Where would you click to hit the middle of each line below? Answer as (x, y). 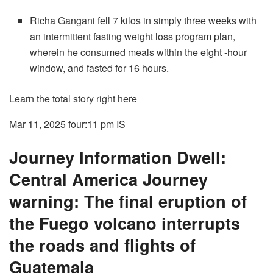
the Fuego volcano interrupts (125, 223)
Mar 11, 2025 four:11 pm (62, 124)
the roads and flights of (102, 245)
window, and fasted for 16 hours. (100, 68)
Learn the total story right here (73, 99)
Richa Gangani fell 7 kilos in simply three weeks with (144, 21)
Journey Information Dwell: (118, 157)
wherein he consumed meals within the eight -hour (139, 52)
